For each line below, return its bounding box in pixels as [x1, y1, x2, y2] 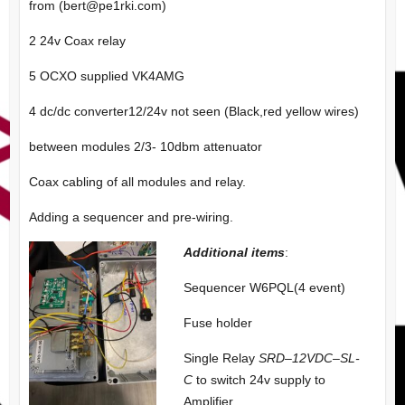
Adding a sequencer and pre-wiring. [28, 209, 233, 224]
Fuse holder [183, 315, 252, 330]
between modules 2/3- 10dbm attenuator [28, 138, 262, 154]
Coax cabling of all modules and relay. [28, 174, 246, 189]
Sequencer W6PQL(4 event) [183, 279, 345, 295]
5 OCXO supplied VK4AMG [28, 68, 184, 83]
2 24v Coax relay [28, 33, 126, 48]
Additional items [183, 244, 285, 259]
